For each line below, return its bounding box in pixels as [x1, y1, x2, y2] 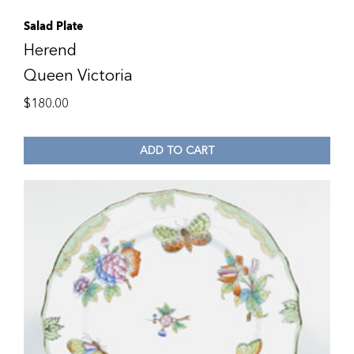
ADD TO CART [140, 142, 214, 158]
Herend [24, 40, 77, 61]
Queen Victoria [24, 65, 133, 86]
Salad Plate [24, 17, 83, 36]
